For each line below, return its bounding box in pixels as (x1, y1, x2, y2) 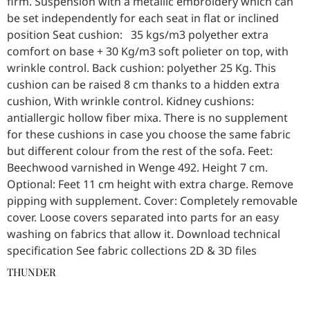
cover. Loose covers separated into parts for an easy (7, 210, 279, 226)
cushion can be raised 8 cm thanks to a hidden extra (7, 77, 280, 93)
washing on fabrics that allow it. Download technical (7, 226, 280, 242)
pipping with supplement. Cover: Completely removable (7, 193, 298, 209)
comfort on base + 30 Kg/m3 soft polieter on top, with (7, 44, 289, 60)
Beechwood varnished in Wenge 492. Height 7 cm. (7, 160, 268, 176)
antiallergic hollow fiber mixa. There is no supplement (7, 110, 288, 126)
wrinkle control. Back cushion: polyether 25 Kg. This (7, 60, 276, 76)
